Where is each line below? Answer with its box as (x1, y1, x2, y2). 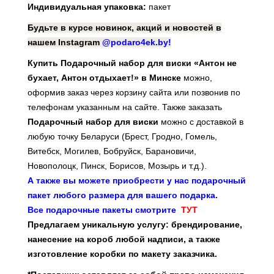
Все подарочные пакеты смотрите (28, 205, 176, 215)
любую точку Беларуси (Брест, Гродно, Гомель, (28, 131, 217, 142)
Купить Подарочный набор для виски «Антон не (28, 58, 237, 68)
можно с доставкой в (158, 117, 243, 127)
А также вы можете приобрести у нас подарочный (28, 176, 246, 186)
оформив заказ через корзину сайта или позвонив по (28, 87, 240, 98)
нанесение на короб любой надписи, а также (28, 234, 220, 245)
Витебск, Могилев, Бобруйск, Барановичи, (28, 146, 196, 157)
